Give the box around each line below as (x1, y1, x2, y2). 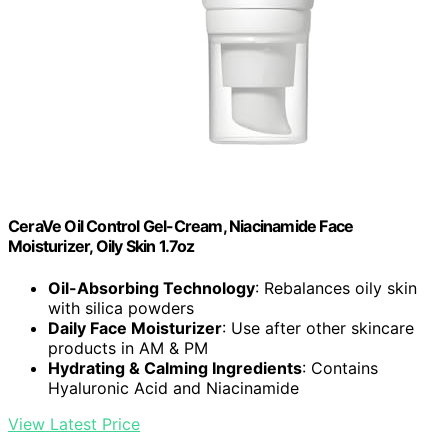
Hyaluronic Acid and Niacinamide (48, 377, 299, 398)
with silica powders (48, 297, 194, 318)
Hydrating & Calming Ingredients (48, 357, 302, 378)
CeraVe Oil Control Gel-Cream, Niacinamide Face (8, 216, 354, 237)
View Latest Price (8, 413, 140, 434)
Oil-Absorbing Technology (48, 277, 255, 298)
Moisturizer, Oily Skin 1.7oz (8, 236, 195, 257)
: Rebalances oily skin (255, 277, 417, 298)
